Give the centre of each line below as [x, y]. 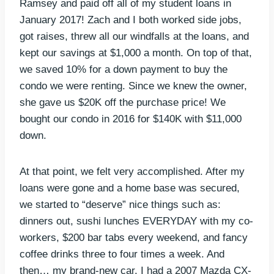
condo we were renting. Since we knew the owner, [133, 86]
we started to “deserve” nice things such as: [120, 205]
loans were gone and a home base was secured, [130, 188]
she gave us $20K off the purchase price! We [123, 103]
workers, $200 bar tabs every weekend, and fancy [134, 238]
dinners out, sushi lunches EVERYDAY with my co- [136, 221]
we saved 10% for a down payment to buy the [124, 70]
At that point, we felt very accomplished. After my [132, 172]
